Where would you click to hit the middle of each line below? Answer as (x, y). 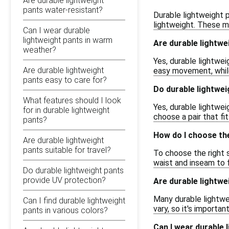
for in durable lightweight (66, 110)
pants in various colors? (65, 210)
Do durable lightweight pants (73, 170)
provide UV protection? (64, 180)
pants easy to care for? (65, 80)
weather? (40, 50)
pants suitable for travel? (67, 150)
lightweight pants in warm (68, 40)
